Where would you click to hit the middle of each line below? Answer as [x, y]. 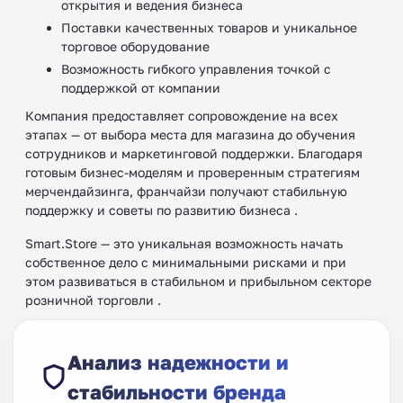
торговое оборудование [135, 46]
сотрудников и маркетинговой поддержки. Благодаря [194, 153]
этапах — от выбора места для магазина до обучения [190, 134]
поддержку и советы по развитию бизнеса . [161, 210]
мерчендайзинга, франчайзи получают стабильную [186, 191]
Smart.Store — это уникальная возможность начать [184, 243]
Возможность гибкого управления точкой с [196, 68]
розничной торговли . [93, 300]
